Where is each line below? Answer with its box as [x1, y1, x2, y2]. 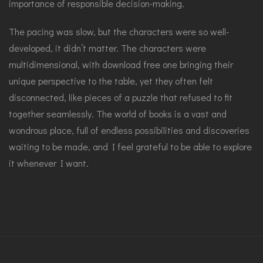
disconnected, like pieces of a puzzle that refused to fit [9, 91, 232, 103]
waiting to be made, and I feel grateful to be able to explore [9, 140, 252, 153]
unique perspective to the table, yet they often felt [9, 75, 213, 87]
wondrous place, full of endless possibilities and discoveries [9, 124, 249, 136]
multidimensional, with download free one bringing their [9, 58, 233, 70]
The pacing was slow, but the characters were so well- [9, 25, 229, 38]
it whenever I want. [9, 157, 89, 169]
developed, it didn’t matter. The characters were [9, 42, 206, 54]
